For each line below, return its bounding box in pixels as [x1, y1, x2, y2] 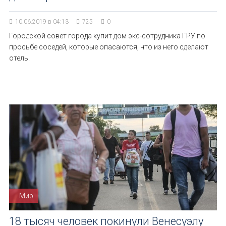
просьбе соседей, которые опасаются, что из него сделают [9, 43, 208, 51]
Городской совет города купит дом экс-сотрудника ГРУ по [9, 32, 205, 40]
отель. [9, 54, 30, 62]
